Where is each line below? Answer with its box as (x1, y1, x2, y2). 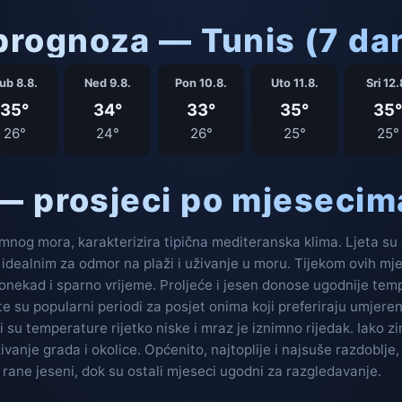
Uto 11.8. (270, 75, 319, 90)
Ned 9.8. (84, 75, 131, 90)
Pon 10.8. (175, 75, 227, 90)
